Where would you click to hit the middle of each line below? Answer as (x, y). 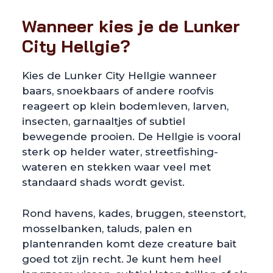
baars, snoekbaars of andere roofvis (118, 91)
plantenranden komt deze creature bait (129, 243)
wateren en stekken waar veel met (116, 167)
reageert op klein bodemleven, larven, (125, 106)
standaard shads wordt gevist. (103, 182)
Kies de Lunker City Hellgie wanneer (119, 76)
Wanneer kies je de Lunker (131, 26)
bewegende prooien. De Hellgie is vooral (131, 136)
